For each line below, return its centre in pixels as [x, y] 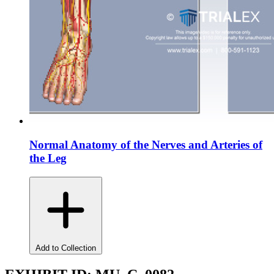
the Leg [48, 158]
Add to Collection [66, 248]
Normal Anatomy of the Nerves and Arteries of [146, 145]
